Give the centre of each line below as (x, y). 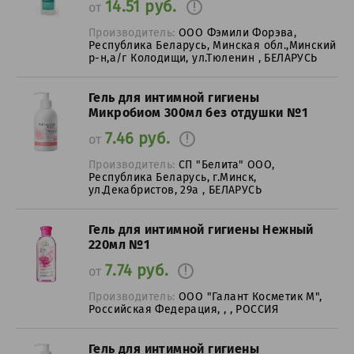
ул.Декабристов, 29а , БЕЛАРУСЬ (175, 190)
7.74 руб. (137, 270)
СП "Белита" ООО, (227, 164)
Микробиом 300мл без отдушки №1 (198, 113)
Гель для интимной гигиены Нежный (201, 230)
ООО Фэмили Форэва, (238, 32)
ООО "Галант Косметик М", (250, 296)
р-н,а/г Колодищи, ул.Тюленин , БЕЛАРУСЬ (203, 58)
